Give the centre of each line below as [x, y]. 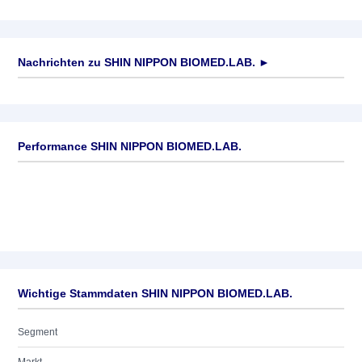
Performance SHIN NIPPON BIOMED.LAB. [130, 146]
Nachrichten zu [59, 62]
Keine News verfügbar [67, 94]
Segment [38, 332]
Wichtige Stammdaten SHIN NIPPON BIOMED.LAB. [155, 293]
